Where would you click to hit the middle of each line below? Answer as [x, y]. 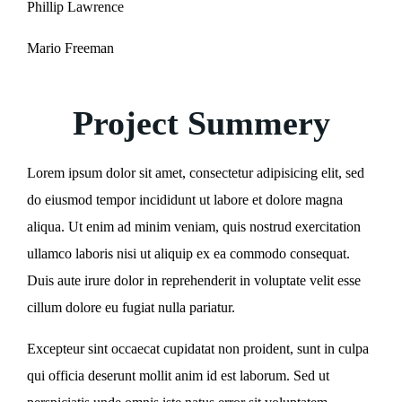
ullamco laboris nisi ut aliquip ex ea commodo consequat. [188, 253]
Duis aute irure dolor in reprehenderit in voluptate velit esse [194, 280]
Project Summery [201, 123]
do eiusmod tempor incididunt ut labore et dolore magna [185, 200]
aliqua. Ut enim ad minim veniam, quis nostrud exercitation [194, 227]
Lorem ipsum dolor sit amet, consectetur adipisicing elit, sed [196, 173]
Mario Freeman [70, 48]
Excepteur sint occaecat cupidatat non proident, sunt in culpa [198, 349]
